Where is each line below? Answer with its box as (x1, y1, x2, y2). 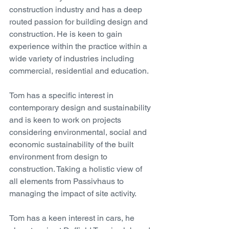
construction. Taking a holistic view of (9, 164, 144, 174)
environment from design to (9, 152, 109, 162)
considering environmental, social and (9, 127, 149, 137)
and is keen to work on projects (9, 115, 123, 125)
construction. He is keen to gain (9, 29, 124, 39)
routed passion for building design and (9, 17, 150, 27)
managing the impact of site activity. (9, 189, 138, 198)
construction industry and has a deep (9, 5, 144, 14)
